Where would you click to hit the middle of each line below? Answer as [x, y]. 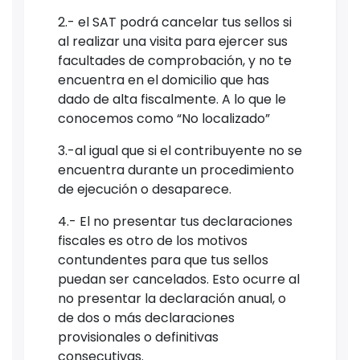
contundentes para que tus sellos [163, 260]
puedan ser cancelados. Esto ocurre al [179, 279]
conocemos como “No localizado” [164, 118]
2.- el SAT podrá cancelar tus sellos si [175, 22]
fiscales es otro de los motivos [153, 240]
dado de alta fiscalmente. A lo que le [172, 99]
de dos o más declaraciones [146, 317]
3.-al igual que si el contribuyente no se [180, 150]
